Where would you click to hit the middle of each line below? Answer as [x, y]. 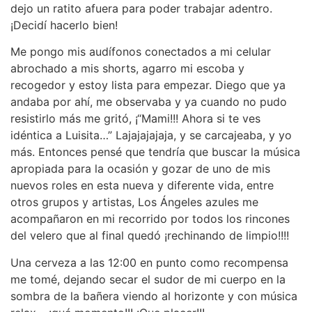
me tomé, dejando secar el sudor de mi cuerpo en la [148, 279]
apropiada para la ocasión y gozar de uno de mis [140, 169]
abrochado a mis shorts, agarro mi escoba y [127, 69]
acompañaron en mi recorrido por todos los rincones [150, 219]
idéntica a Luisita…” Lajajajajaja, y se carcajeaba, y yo [151, 135]
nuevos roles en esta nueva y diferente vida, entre [142, 186]
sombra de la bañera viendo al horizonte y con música [154, 296]
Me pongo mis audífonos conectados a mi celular [141, 52]
